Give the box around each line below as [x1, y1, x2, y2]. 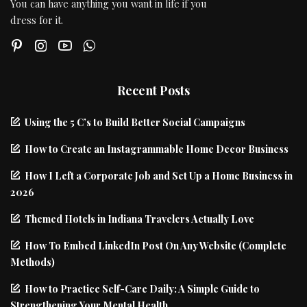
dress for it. [10, 12, 63, 27]
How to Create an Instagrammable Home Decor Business [25, 142, 288, 156]
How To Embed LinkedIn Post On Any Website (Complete [25, 238, 286, 253]
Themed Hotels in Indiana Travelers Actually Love [25, 212, 254, 226]
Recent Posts [117, 82, 190, 99]
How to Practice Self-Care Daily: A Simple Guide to [25, 282, 260, 296]
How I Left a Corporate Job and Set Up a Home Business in [25, 169, 293, 183]
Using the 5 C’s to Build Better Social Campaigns [25, 115, 245, 130]
